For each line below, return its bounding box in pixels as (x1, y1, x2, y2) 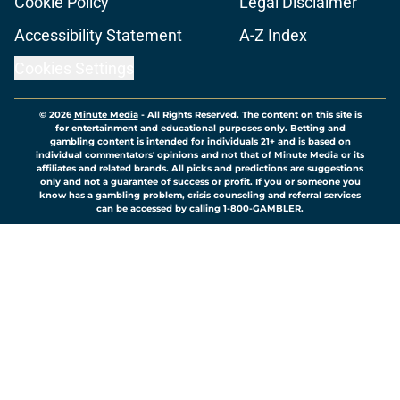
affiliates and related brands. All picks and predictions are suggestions (37, 162, 363, 175)
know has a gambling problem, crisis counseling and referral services (39, 189, 361, 202)
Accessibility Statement (14, 26, 182, 46)
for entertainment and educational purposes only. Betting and (54, 122, 346, 135)
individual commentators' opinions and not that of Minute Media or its (36, 149, 364, 162)
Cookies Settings (14, 59, 134, 79)
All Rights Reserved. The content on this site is (146, 109, 362, 121)
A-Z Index (239, 26, 307, 46)
